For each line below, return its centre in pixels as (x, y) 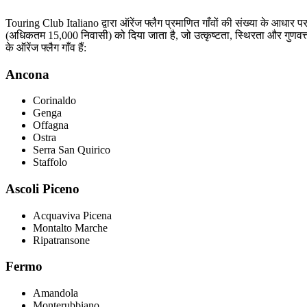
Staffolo (50, 162)
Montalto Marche (70, 228)
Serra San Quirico (72, 150)
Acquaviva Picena (72, 215)
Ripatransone (61, 240)
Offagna (51, 125)
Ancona (27, 74)
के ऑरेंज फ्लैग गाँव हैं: (46, 47)
